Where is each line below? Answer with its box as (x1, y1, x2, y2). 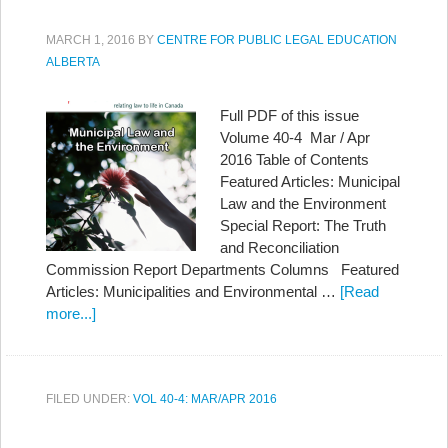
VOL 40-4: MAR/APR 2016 (133, 392, 277, 406)
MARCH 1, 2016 (46, 33, 135, 47)
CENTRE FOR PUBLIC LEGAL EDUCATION (157, 33, 397, 47)
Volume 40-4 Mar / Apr (220, 129, 370, 146)
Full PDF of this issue (220, 107, 359, 124)
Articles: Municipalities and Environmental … (46, 283, 340, 300)
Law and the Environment (220, 195, 386, 212)
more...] (46, 305, 96, 322)
